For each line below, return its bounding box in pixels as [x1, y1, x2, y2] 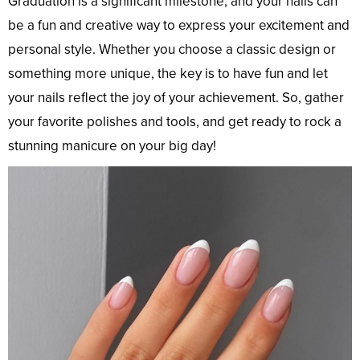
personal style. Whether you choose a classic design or [8, 41, 336, 59]
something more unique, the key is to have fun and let [8, 65, 328, 83]
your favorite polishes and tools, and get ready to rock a [8, 113, 342, 131]
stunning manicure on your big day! [8, 137, 216, 155]
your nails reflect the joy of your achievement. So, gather [8, 89, 344, 107]
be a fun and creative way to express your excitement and [8, 17, 350, 35]
